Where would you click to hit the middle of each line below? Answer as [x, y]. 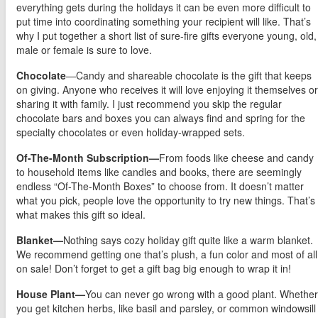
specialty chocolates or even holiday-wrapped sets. [132, 132]
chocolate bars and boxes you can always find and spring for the [161, 118]
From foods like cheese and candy [236, 158]
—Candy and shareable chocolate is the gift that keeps [189, 76]
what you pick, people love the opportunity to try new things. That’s [166, 201]
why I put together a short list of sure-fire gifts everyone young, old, [166, 36]
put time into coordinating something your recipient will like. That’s [164, 22]
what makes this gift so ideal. [82, 215]
